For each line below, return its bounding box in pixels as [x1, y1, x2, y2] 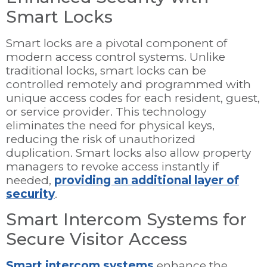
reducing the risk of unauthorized [6, 132, 195, 147]
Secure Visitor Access [6, 228, 187, 249]
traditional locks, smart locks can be [6, 64, 206, 78]
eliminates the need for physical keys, [6, 119, 215, 133]
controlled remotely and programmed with [6, 77, 251, 92]
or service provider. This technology [6, 105, 206, 119]
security [6, 187, 55, 201]
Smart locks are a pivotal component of [6, 36, 227, 51]
